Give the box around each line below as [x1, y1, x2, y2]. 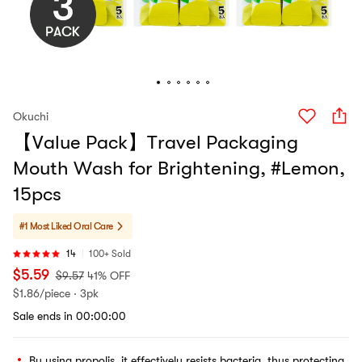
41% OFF [86, 269, 130, 282]
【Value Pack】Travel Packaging [13, 131, 298, 154]
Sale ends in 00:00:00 [13, 309, 126, 322]
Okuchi [13, 110, 48, 123]
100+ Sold [89, 248, 131, 259]
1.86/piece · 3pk [19, 287, 99, 300]
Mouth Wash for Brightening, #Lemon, [13, 157, 345, 179]
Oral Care [74, 221, 113, 232]
